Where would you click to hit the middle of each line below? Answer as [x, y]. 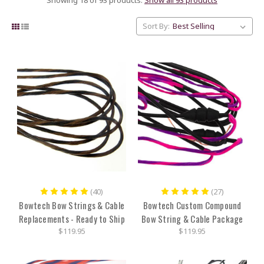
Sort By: [156, 26]
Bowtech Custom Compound [192, 205]
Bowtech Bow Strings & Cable [72, 205]
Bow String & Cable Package [192, 219]
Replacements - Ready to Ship [72, 219]
